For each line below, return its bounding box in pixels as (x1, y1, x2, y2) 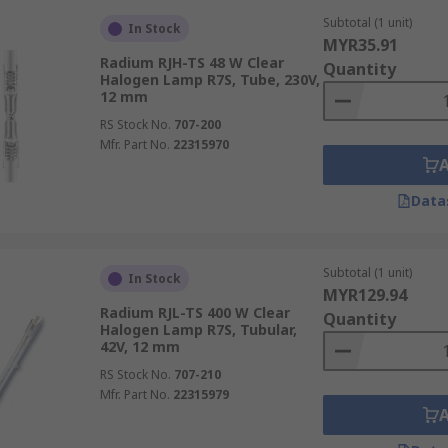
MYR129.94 (322, 284, 407, 306)
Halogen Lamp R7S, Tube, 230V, (99, 70, 320, 89)
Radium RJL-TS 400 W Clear (99, 303, 290, 322)
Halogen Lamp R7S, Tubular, (99, 320, 297, 339)
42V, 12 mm (99, 337, 180, 356)
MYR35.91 (322, 34, 398, 56)
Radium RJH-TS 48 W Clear (99, 53, 284, 72)
